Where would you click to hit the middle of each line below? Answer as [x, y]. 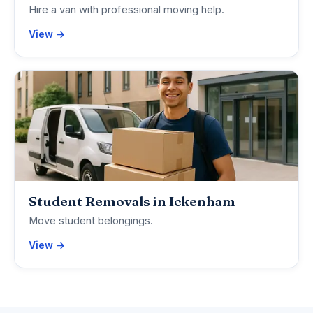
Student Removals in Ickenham [132, 202]
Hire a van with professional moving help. [126, 10]
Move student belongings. [91, 221]
